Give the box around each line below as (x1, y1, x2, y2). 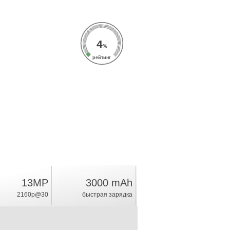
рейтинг (92, 55, 111, 60)
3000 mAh (85, 177, 132, 188)
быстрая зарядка (82, 191, 132, 198)
